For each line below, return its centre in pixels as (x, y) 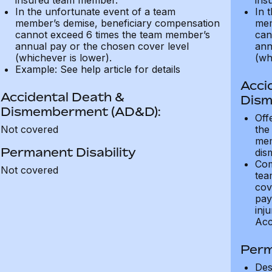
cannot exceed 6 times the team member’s (112, 35)
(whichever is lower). (63, 58)
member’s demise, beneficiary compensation (117, 23)
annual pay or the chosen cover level (102, 46)
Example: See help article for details (97, 69)
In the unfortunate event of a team (95, 12)
